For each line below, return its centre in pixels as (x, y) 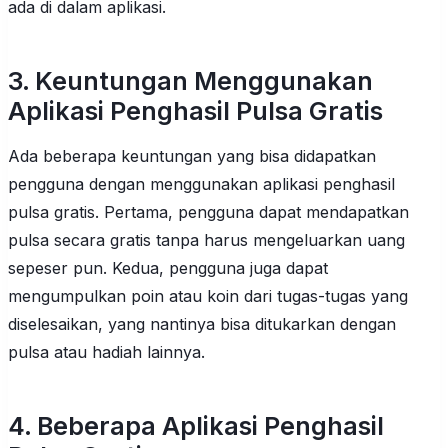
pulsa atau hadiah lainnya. (106, 351)
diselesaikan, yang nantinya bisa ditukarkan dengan (202, 323)
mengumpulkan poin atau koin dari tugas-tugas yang (208, 295)
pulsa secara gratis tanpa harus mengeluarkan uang (206, 239)
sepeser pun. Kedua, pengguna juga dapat (168, 267)
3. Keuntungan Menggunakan (190, 80)
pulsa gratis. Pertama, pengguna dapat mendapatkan (208, 211)
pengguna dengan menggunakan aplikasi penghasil (201, 183)
